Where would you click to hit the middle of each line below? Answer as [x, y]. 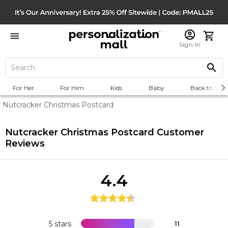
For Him [72, 88]
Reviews [25, 144]
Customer [179, 132]
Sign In [190, 45]
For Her [23, 88]
